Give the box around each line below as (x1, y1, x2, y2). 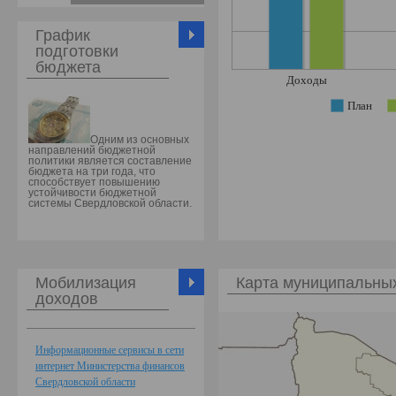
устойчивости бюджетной (28, 187, 156, 199)
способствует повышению (28, 176, 160, 188)
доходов (35, 290, 98, 308)
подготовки (35, 42, 118, 60)
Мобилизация (35, 274, 136, 292)
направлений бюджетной (28, 144, 156, 156)
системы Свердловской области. (28, 197, 192, 209)
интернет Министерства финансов (35, 360, 185, 372)
